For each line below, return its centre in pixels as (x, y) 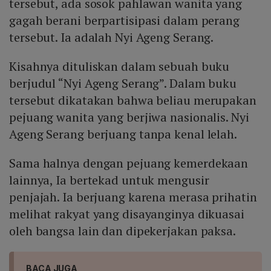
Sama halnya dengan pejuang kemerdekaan (129, 163)
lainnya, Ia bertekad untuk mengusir (109, 180)
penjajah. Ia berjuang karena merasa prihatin (133, 197)
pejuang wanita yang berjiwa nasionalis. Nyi (129, 117)
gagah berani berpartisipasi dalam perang (124, 21)
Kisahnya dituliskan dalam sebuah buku (119, 67)
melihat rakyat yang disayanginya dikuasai (127, 214)
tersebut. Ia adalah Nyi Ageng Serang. (112, 38)
